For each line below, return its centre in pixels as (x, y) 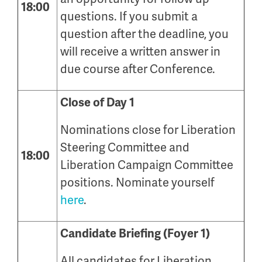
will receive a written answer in (140, 51)
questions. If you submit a (129, 16)
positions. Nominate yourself (137, 182)
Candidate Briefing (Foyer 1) (135, 233)
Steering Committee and (125, 147)
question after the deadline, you (144, 34)
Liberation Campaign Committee (147, 165)
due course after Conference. (138, 69)
